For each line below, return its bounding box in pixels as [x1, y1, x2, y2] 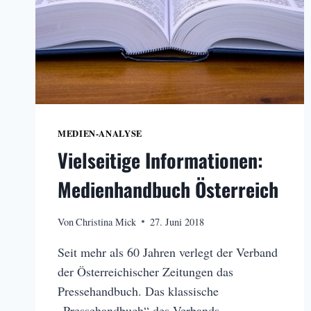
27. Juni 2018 [150, 215, 205, 228]
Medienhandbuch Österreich [58, 174, 278, 203]
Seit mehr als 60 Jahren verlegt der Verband [58, 243, 278, 260]
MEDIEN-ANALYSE [58, 127, 142, 140]
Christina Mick [76, 215, 137, 228]
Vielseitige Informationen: [58, 145, 263, 174]
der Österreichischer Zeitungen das [58, 262, 233, 280]
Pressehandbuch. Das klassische [58, 282, 219, 299]
